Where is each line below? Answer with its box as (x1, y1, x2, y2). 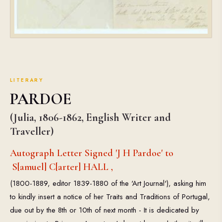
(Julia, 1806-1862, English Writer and (10, 111, 171, 124)
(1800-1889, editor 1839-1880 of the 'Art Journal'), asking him (10, 177, 206, 189)
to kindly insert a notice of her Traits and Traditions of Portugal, (10, 191, 210, 202)
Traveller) (10, 124, 54, 138)
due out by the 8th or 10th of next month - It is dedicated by (10, 204, 199, 216)
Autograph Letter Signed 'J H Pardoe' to (10, 147, 173, 159)
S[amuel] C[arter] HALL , (10, 161, 113, 173)
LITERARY (10, 76, 44, 84)
